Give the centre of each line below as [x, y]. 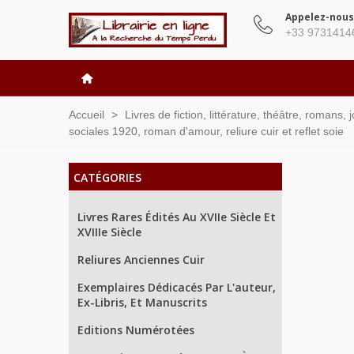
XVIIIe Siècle [109, 232]
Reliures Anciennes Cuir [141, 260]
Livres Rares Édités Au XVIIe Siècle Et [177, 217]
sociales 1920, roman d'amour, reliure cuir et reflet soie [206, 131]
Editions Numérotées [136, 330]
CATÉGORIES [107, 177]
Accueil [87, 115]
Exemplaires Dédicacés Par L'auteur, [177, 287]
